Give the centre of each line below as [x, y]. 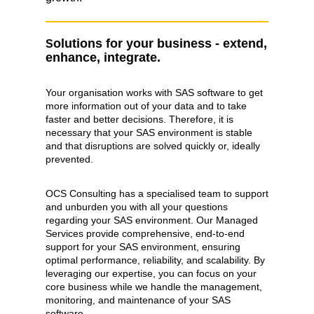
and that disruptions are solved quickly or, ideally [153, 146]
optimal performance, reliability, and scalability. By [155, 260]
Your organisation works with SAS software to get [154, 93]
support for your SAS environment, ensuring [143, 247]
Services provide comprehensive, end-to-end [145, 233]
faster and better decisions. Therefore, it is [139, 119]
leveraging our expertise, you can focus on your [151, 273]
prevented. [69, 159]
